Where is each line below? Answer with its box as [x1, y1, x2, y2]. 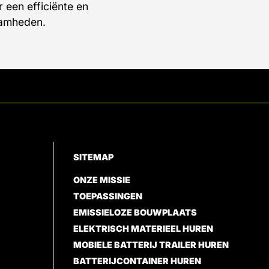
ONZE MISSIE [73, 174, 130, 185]
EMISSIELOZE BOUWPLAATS [73, 207, 197, 217]
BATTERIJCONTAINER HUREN [73, 255, 201, 266]
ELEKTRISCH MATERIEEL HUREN [73, 223, 213, 234]
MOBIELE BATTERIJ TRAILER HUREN [73, 239, 229, 250]
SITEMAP [73, 151, 113, 162]
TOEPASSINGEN [73, 190, 142, 201]
